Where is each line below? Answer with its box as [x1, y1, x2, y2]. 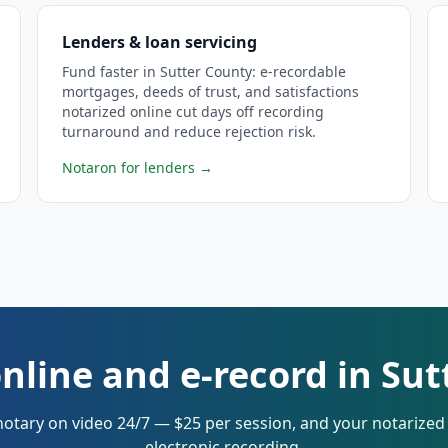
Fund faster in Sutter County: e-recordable [62, 62, 347, 81]
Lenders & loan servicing [62, 31, 258, 53]
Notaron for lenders [62, 158, 196, 177]
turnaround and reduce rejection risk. [62, 122, 317, 141]
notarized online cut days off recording [62, 102, 325, 121]
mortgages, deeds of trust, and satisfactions [62, 82, 360, 101]
